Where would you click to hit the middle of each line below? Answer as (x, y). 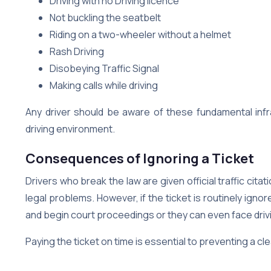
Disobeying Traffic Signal (104, 68)
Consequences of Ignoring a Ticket (140, 158)
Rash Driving (77, 51)
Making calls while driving (104, 85)
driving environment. (70, 129)
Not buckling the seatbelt (105, 17)
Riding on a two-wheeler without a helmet (140, 34)
